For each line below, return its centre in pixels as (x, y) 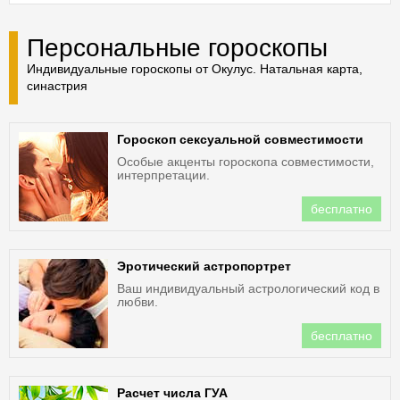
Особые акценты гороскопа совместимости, (246, 162)
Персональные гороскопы (177, 48)
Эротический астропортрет (204, 266)
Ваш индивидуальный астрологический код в (248, 288)
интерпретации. (163, 175)
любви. (137, 302)
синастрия (57, 86)
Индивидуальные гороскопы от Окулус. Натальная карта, (195, 69)
